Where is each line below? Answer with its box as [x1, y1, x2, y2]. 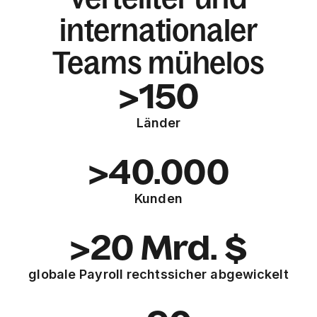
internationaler [59, 13, 258, 47]
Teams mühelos [52, 45, 265, 80]
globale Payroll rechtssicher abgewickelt [28, 267, 289, 282]
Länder [136, 115, 181, 130]
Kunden [134, 191, 183, 206]
